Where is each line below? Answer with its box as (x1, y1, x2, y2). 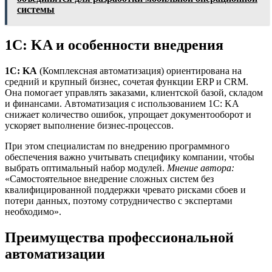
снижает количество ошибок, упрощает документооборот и (5, 109, 251, 120)
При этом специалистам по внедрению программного (5, 141, 229, 152)
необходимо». (5, 206, 61, 217)
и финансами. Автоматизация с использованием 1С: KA (5, 98, 239, 109)
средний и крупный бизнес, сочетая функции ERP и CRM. (5, 76, 248, 87)
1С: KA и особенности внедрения (5, 37, 223, 53)
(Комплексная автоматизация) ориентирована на (37, 66, 242, 76)
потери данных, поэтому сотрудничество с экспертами (5, 195, 233, 206)
